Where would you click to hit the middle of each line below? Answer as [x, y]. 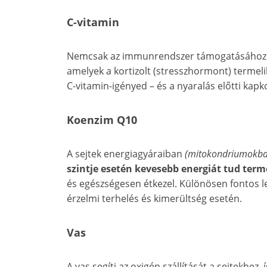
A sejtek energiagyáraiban [126, 154]
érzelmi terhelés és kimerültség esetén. [154, 199]
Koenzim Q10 [102, 120]
